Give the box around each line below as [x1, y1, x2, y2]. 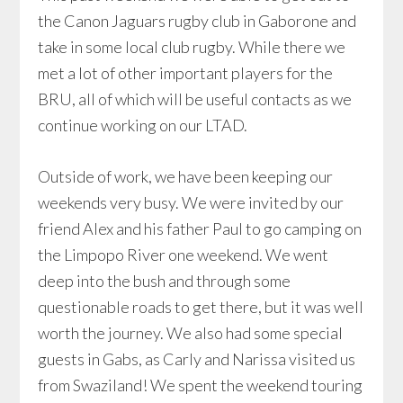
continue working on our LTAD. [38, 115, 248, 135]
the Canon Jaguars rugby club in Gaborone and [38, 11, 357, 31]
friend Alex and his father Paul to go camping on [38, 219, 363, 238]
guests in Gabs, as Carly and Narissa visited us [38, 349, 356, 369]
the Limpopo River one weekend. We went [38, 245, 329, 264]
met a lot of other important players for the [38, 63, 334, 83]
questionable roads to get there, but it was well [38, 297, 364, 317]
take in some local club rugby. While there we [38, 37, 346, 57]
